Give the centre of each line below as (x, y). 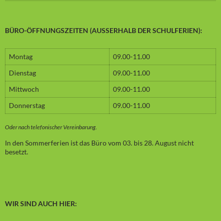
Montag (21, 56)
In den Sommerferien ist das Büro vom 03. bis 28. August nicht (99, 143)
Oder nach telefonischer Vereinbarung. (51, 127)
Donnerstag (27, 105)
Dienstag (22, 73)
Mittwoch (24, 89)
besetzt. (17, 151)
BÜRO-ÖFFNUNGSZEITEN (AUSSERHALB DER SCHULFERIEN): (103, 30)
